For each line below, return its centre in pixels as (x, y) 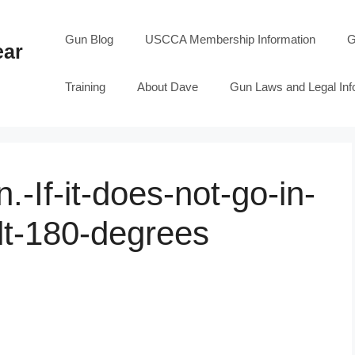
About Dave (168, 87)
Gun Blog (90, 39)
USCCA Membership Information (231, 39)
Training (86, 87)
